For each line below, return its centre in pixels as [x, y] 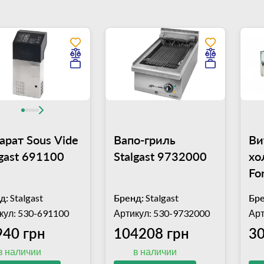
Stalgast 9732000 [160, 156]
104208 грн [151, 233]
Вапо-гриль [144, 140]
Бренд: [128, 198]
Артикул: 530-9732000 [161, 213]
